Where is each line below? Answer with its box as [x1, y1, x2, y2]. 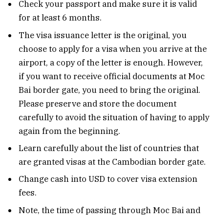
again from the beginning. [19, 125, 120, 136]
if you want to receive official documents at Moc [19, 70, 205, 82]
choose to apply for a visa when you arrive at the [19, 43, 207, 54]
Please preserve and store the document [19, 98, 176, 109]
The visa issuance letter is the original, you [19, 29, 187, 41]
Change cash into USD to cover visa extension [19, 174, 197, 185]
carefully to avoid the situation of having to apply [19, 111, 209, 123]
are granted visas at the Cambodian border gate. [19, 156, 206, 168]
